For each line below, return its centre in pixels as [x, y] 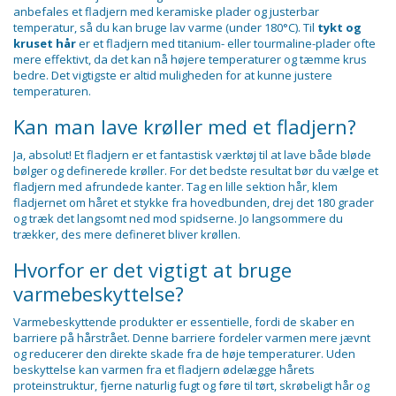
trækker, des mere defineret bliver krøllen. [127, 234]
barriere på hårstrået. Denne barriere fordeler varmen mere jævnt [192, 337]
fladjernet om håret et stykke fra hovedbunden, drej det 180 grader [194, 202]
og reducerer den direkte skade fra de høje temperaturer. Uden [184, 353]
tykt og [339, 27]
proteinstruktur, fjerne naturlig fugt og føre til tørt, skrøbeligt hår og [191, 385]
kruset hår [45, 43]
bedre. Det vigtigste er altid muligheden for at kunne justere [173, 75]
